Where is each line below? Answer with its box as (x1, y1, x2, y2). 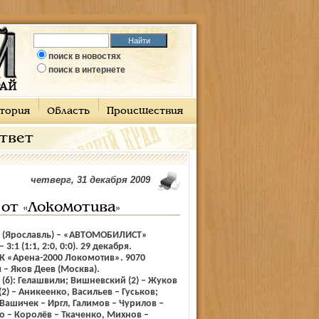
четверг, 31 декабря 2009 (30, 174, 150, 185)
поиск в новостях (48, 51, 121, 61)
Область (46, 107, 90, 116)
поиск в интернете (48, 65, 125, 75)
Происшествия (106, 107, 183, 116)
